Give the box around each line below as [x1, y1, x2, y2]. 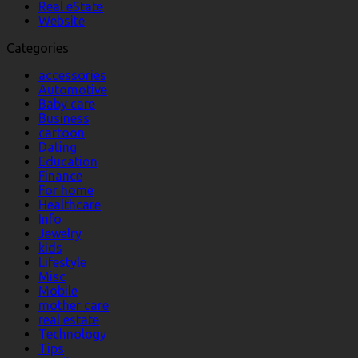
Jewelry [38, 226, 82, 241]
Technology [38, 327, 106, 342]
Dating [38, 140, 77, 155]
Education [38, 154, 97, 169]
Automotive [38, 82, 107, 97]
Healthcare [38, 197, 101, 213]
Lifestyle [38, 255, 86, 270]
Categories [6, 41, 69, 56]
